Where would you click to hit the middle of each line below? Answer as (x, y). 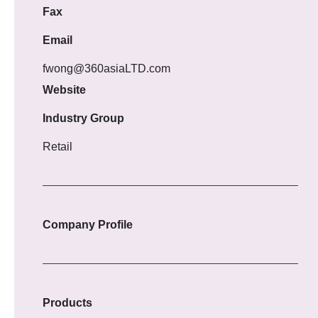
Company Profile (88, 224)
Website (64, 89)
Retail (57, 146)
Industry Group (83, 118)
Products (67, 302)
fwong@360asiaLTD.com (106, 68)
